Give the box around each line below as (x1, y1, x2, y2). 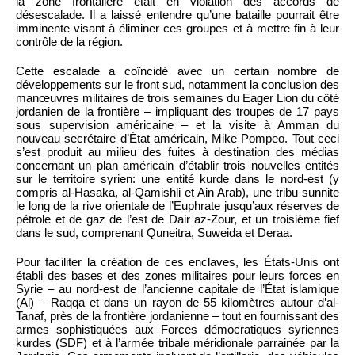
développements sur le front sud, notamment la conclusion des (16, 78, 339, 92)
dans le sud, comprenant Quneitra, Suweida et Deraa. (16, 226, 292, 240)
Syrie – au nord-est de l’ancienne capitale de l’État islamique (16, 282, 339, 296)
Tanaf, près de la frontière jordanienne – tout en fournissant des (16, 309, 339, 323)
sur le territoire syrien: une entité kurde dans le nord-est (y (16, 172, 339, 186)
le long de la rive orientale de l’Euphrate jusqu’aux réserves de (16, 199, 339, 213)
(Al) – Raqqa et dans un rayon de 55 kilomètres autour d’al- (16, 296, 339, 310)
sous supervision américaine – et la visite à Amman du (16, 118, 339, 132)
